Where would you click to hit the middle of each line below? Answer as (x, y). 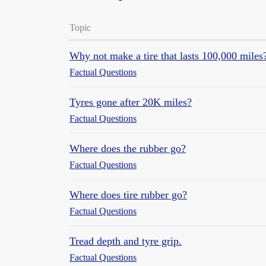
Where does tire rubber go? (128, 195)
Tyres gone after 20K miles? (131, 102)
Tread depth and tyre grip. (126, 241)
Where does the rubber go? (128, 148)
